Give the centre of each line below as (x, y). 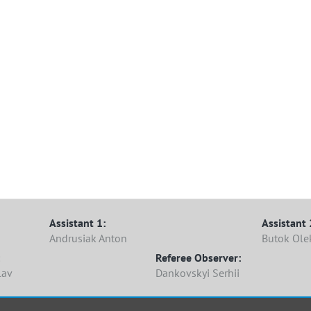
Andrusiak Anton (89, 238)
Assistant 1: (78, 223)
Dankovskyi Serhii (197, 273)
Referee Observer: (198, 258)
